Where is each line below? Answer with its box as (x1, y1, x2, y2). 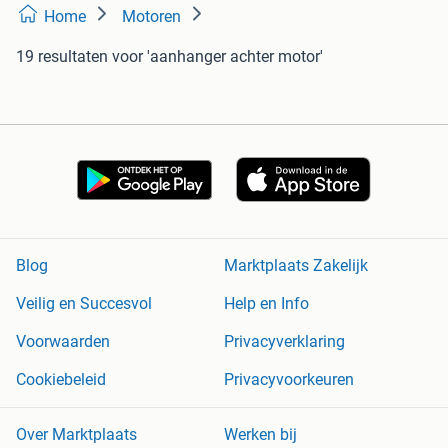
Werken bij (224, 425, 297, 445)
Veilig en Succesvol (16, 294, 152, 314)
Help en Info (224, 294, 309, 314)
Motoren (122, 6, 181, 26)
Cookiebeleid (16, 370, 106, 390)
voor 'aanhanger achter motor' (112, 46, 323, 66)
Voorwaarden (16, 332, 110, 352)
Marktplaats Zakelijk (224, 256, 368, 276)
